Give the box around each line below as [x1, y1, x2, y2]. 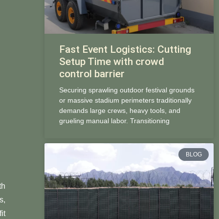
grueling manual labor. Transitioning [59, 116, 170, 125]
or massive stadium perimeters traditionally [59, 96, 192, 104]
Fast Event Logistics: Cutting [59, 43, 191, 55]
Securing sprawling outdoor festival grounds [59, 86, 195, 94]
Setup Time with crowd [59, 55, 164, 67]
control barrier [59, 67, 125, 80]
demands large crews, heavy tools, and [59, 106, 180, 114]
